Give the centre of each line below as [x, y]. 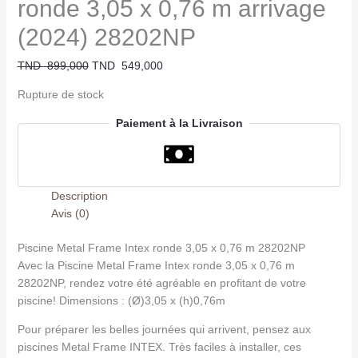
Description [79, 196]
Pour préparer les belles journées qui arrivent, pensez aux [164, 330]
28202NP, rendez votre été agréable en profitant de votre [161, 283]
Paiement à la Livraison [179, 123]
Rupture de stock [60, 95]
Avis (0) [70, 214]
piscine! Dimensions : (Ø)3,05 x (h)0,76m [121, 301]
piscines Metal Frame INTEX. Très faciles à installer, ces [159, 347]
